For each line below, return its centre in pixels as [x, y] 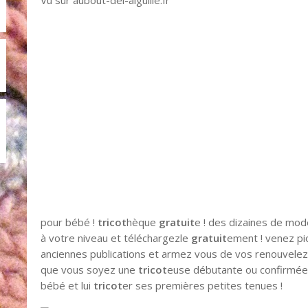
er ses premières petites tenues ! [203, 285]
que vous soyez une [90, 269]
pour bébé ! [69, 222]
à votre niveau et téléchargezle [116, 238]
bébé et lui [67, 285]
